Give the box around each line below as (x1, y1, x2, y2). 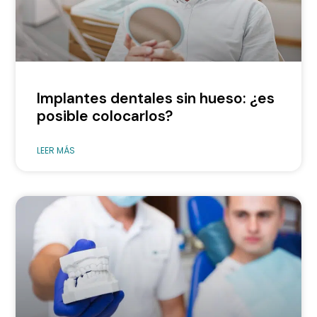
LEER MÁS (37, 144, 76, 157)
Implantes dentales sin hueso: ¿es (37, 88, 275, 109)
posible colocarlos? (37, 106, 173, 127)
